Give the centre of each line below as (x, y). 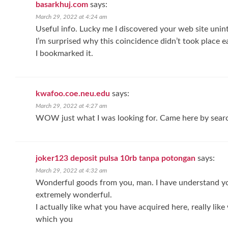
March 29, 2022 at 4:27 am (71, 106)
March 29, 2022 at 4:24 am (71, 17)
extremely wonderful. (74, 195)
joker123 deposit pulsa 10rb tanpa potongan (116, 158)
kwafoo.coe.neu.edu (73, 94)
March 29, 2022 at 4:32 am (71, 170)
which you (54, 219)
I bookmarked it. (64, 53)
